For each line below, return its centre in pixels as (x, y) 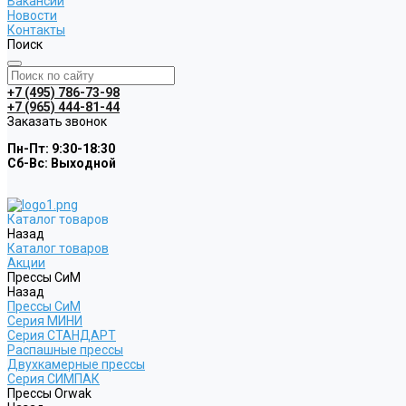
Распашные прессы (65, 350)
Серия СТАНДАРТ (62, 335)
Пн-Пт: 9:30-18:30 (61, 149)
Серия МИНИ (45, 321)
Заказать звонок (57, 121)
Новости (32, 15)
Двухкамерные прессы (76, 364)
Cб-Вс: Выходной (62, 163)
